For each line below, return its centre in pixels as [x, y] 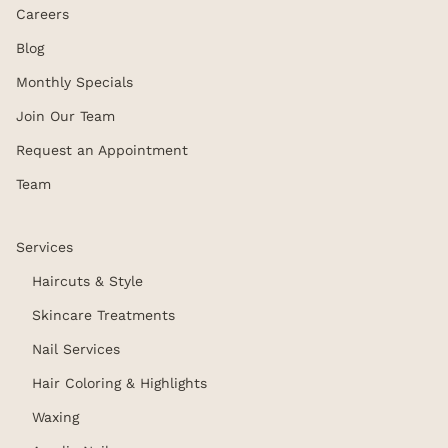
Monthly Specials [74, 82]
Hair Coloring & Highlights [119, 383]
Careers [42, 14]
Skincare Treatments [103, 315]
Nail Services [76, 349]
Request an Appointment [102, 150]
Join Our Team [65, 116]
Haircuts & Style [87, 281]
